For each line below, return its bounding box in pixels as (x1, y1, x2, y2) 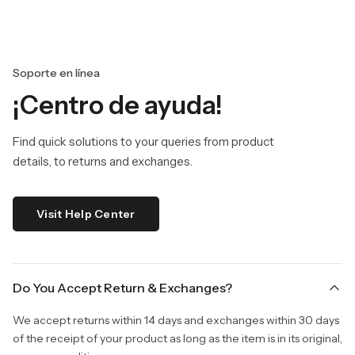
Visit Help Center (36, 207, 136, 221)
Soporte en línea (13, 66, 100, 80)
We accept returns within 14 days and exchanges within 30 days (13, 313, 339, 327)
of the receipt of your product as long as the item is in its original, (13, 331, 342, 345)
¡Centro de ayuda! (13, 90, 223, 120)
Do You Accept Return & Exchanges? (13, 280, 232, 296)
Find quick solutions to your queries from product (13, 134, 274, 149)
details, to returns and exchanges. (13, 154, 193, 169)
